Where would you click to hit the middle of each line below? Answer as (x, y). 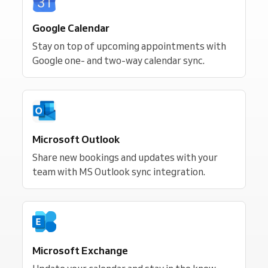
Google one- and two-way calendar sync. (118, 60)
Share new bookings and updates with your (125, 157)
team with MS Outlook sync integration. (119, 172)
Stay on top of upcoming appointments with (129, 46)
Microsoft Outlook (76, 139)
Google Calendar (71, 28)
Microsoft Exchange (80, 250)
